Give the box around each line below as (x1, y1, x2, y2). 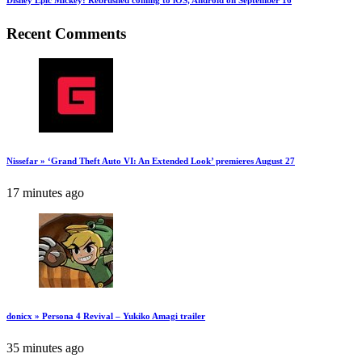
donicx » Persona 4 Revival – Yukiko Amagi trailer (6, 310, 205, 321)
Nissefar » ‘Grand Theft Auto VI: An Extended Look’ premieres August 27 (6, 155, 295, 166)
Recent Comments (6, 24, 126, 42)
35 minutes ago (6, 340, 84, 355)
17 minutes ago (6, 185, 84, 200)
